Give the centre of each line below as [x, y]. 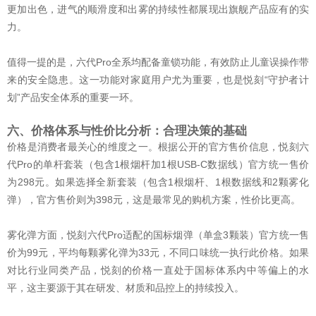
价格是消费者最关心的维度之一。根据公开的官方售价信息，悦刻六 [158, 146]
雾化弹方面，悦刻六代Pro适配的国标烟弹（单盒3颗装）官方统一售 [158, 235]
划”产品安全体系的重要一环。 [73, 97]
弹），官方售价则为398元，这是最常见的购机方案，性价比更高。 [154, 199]
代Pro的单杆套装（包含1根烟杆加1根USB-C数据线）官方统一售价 [158, 164]
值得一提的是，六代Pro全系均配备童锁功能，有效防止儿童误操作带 [158, 62]
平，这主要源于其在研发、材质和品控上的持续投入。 [126, 287]
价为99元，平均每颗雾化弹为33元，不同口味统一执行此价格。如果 [158, 252]
